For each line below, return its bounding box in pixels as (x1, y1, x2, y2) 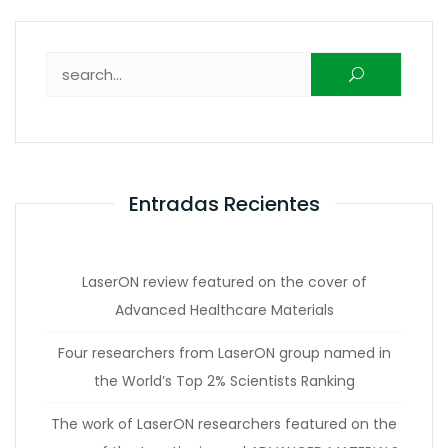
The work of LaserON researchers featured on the (51, 414, 397, 434)
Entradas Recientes (128, 190, 320, 219)
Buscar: (172, 54, 234, 75)
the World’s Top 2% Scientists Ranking (93, 371, 355, 391)
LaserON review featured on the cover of (81, 272, 367, 292)
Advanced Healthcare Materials (114, 300, 334, 320)
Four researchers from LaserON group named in (57, 343, 391, 363)
